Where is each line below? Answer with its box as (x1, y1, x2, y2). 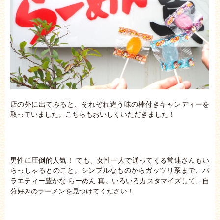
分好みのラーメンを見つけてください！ (10, 187, 134, 195)
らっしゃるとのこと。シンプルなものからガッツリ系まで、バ (10, 166, 209, 174)
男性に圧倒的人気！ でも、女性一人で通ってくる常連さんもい (10, 156, 209, 164)
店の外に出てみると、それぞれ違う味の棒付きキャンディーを (10, 100, 209, 108)
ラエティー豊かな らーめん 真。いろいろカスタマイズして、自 (10, 176, 209, 185)
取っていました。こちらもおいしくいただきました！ (10, 110, 175, 118)
